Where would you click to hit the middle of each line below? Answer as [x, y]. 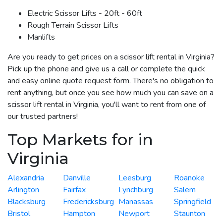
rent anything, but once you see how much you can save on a [111, 92]
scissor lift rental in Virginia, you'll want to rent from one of [107, 104]
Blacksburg [27, 201]
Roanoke [189, 178]
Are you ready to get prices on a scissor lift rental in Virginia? [111, 57]
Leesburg [135, 178]
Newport [134, 213]
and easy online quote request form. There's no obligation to [111, 81]
